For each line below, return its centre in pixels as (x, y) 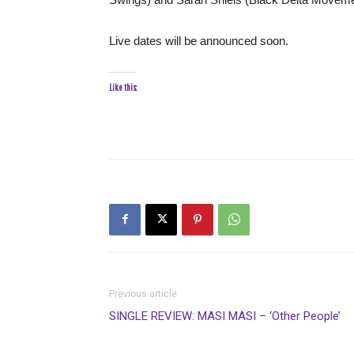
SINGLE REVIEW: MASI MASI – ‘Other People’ (225, 316)
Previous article (143, 294)
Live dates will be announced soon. (199, 40)
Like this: (123, 87)
